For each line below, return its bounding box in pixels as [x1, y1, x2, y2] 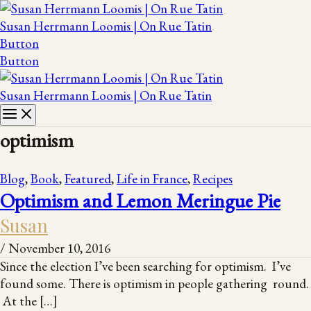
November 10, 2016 [8, 239, 110, 257]
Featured [65, 170, 111, 187]
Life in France [117, 170, 187, 187]
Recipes [193, 170, 233, 187]
